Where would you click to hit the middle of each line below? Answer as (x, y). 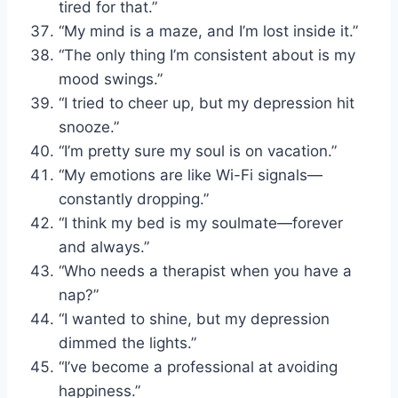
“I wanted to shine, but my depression (194, 318)
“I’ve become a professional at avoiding (198, 366)
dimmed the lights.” (127, 342)
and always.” (104, 247)
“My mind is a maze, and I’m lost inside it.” (208, 31)
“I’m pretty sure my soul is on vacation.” (198, 151)
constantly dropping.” (134, 199)
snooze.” (89, 127)
